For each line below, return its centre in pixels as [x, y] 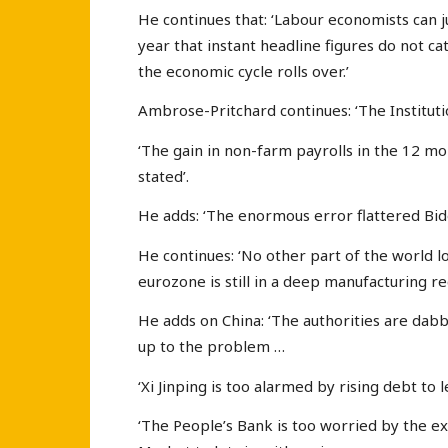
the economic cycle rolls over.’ [243, 70]
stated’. [163, 175]
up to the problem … [211, 346]
